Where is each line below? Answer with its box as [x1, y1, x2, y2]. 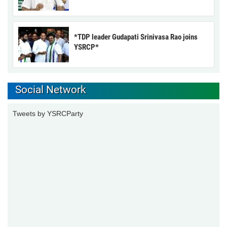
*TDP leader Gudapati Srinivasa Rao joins [74, 32, 198, 42]
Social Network [15, 83, 86, 96]
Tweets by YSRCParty [13, 109, 83, 118]
